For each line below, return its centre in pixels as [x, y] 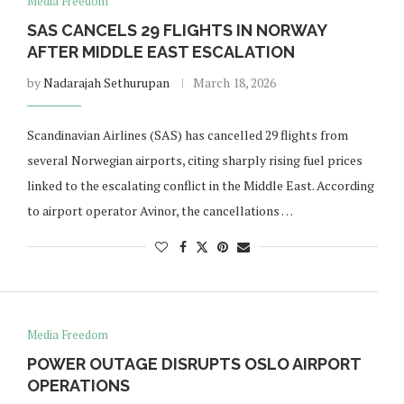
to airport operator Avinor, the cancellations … [160, 211]
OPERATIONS [78, 386]
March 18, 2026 [234, 83]
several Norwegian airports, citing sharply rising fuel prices [194, 160]
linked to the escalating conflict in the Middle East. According [200, 185]
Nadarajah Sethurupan [106, 83]
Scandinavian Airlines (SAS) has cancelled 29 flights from [187, 135]
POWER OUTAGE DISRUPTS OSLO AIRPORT [193, 364]
